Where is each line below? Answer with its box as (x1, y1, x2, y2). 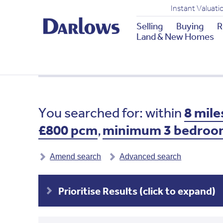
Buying (176, 20, 204, 31)
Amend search (50, 152, 102, 161)
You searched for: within (38, 104, 185, 121)
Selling (136, 20, 163, 31)
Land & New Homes (136, 31, 214, 42)
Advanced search (119, 152, 182, 161)
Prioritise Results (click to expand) (58, 184, 216, 198)
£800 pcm (38, 121, 98, 139)
